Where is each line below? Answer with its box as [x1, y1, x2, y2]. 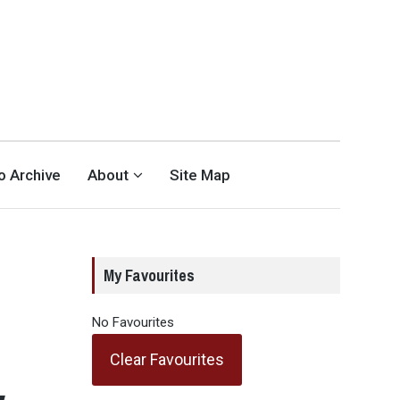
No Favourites [91, 314, 174, 330]
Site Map [170, 166, 231, 185]
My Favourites [103, 264, 195, 287]
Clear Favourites [109, 350, 224, 369]
